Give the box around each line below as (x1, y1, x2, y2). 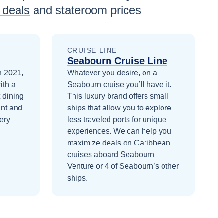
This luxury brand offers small (67, 92, 168, 101)
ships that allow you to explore (67, 104, 171, 112)
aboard (94, 150, 120, 159)
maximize (67, 139, 100, 147)
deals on (102, 139, 134, 147)
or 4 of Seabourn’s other (94, 162, 179, 171)
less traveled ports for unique (67, 115, 166, 124)
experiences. (67, 127, 113, 136)
